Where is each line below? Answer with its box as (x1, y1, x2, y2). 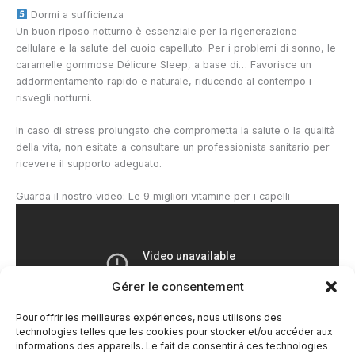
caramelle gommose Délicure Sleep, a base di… (16, 58, 247, 71)
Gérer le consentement (111, 279, 244, 294)
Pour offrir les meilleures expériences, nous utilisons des (16, 311, 282, 323)
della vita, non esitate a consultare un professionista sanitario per (16, 140, 330, 153)
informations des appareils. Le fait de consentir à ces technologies (16, 340, 328, 352)
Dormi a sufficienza (27, 8, 124, 21)
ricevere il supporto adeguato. (16, 157, 162, 170)
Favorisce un (247, 58, 311, 71)
